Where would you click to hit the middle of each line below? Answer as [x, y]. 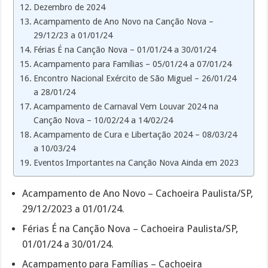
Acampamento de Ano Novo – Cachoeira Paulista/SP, [138, 193]
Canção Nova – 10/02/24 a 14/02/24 [103, 120]
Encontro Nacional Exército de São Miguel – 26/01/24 [135, 78]
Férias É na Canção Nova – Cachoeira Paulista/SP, [130, 229]
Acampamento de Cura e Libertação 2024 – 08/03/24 [135, 134]
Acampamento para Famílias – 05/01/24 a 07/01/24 [133, 64]
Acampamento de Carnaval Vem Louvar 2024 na [126, 106]
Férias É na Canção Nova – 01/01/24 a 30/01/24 [125, 49]
